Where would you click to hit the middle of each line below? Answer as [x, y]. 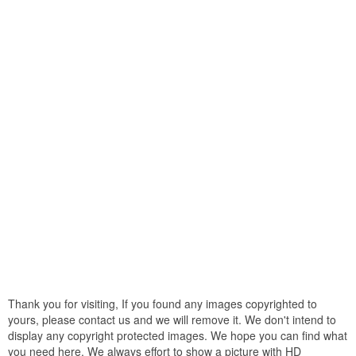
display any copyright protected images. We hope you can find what [178, 335]
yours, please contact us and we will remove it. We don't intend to [172, 319]
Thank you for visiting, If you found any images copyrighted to [163, 303]
